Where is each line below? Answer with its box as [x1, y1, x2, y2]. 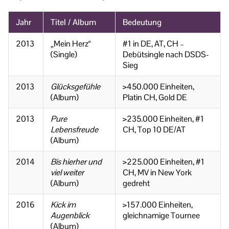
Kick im [51, 199, 76, 211]
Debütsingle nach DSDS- [123, 49, 209, 60]
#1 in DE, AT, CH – [123, 38, 184, 50]
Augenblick [51, 210, 89, 221]
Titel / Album [51, 17, 96, 28]
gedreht [123, 178, 150, 189]
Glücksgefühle [51, 81, 100, 93]
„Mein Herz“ [51, 38, 91, 50]
